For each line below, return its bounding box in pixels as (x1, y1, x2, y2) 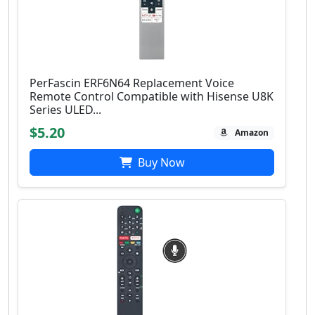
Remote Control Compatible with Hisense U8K (30, 89, 274, 105)
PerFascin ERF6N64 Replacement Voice (30, 75, 234, 91)
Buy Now (134, 155, 185, 171)
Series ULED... (30, 102, 101, 118)
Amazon (235, 127, 269, 139)
